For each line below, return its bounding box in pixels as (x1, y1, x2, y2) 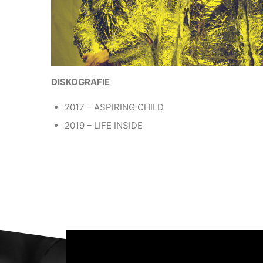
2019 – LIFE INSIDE (64, 120, 143, 131)
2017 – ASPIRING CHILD (64, 102, 164, 113)
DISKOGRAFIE (51, 76, 110, 88)
